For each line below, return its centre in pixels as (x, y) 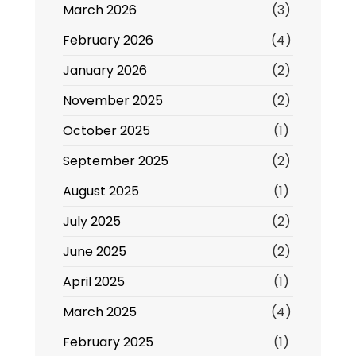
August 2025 (101, 191)
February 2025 (108, 342)
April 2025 (94, 282)
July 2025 (92, 221)
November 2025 (113, 101)
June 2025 (95, 252)
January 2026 (105, 70)
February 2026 (108, 40)
